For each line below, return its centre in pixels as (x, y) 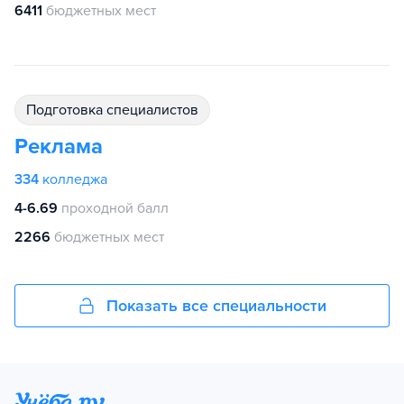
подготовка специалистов (117, 110)
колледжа (75, 179)
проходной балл (115, 208)
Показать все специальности (216, 306)
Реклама (59, 147)
